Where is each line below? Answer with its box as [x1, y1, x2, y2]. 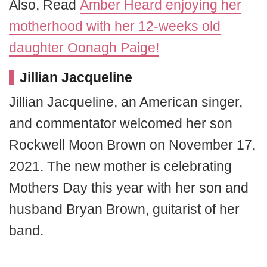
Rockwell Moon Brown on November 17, [9, 136, 256, 153]
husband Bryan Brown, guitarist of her [9, 201, 240, 217]
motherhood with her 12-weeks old [9, 18, 221, 34]
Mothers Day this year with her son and [9, 179, 249, 195]
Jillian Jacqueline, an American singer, [9, 94, 243, 110]
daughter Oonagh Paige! [9, 39, 159, 55]
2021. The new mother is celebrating [9, 158, 232, 174]
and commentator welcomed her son [9, 115, 232, 131]
